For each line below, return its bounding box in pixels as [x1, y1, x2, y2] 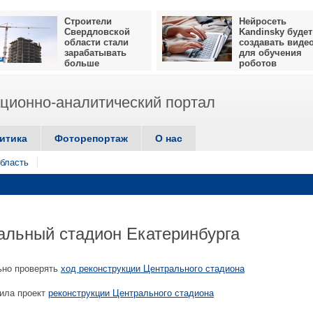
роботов [239, 58, 277, 68]
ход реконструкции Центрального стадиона [61, 263, 245, 274]
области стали [64, 37, 129, 48]
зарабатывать [64, 48, 126, 58]
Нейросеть [239, 16, 286, 27]
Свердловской [64, 27, 130, 37]
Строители [64, 16, 112, 27]
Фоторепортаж [54, 133, 128, 144]
